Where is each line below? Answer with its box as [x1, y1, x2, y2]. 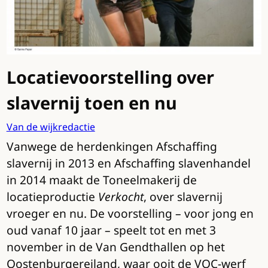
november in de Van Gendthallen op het [6, 238, 225, 255]
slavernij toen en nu [6, 90, 177, 114]
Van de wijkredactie [6, 120, 95, 133]
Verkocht [98, 188, 144, 205]
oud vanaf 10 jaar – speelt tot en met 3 [6, 221, 216, 238]
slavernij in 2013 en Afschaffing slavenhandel [6, 154, 251, 171]
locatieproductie [6, 188, 98, 205]
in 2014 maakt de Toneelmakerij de [6, 171, 197, 188]
